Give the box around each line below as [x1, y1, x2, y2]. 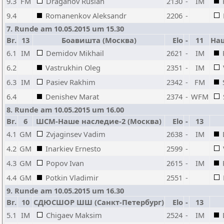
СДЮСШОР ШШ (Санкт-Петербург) [33, 197, 164, 207]
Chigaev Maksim [46, 210, 102, 220]
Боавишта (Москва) [61, 35, 136, 45]
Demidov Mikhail [46, 48, 104, 58]
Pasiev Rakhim [46, 77, 95, 87]
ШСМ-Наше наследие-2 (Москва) [36, 116, 161, 126]
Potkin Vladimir [45, 172, 98, 182]
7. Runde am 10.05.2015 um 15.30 [6, 23, 124, 33]
